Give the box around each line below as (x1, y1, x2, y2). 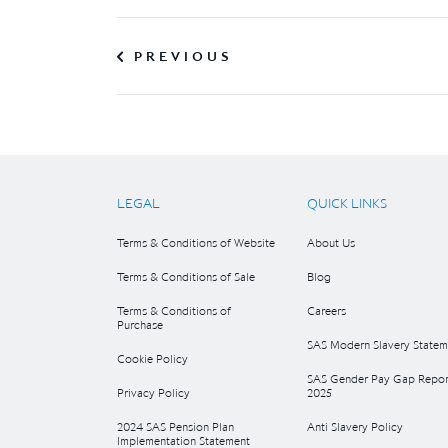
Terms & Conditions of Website (117, 235, 275, 250)
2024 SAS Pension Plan (117, 419, 234, 434)
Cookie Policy (117, 351, 188, 366)
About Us (307, 235, 355, 250)
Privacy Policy (117, 385, 190, 400)
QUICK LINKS (307, 194, 387, 212)
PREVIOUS (134, 47, 233, 65)
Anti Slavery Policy (307, 419, 403, 434)
